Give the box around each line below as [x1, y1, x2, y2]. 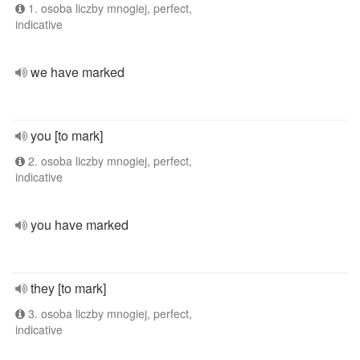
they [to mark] [31, 279, 106, 297]
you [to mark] [31, 126, 103, 145]
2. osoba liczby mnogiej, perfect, [25, 153, 192, 169]
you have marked [31, 215, 129, 234]
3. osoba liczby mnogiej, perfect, [25, 305, 192, 321]
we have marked [31, 63, 125, 81]
